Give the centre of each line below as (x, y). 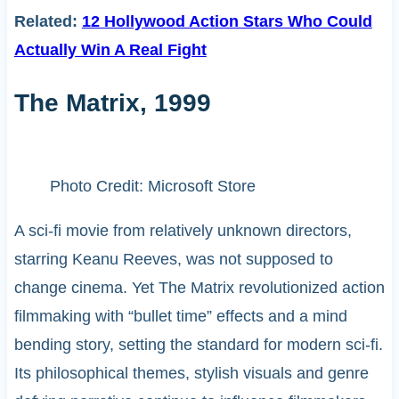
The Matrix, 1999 (112, 103)
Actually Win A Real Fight (110, 50)
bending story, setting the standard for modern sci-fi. (198, 344)
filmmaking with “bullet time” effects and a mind (180, 316)
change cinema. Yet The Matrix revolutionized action (199, 287)
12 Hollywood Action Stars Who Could (227, 22)
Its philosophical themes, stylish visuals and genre (191, 373)
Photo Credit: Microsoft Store (152, 186)
